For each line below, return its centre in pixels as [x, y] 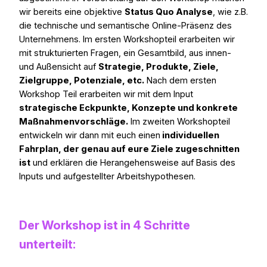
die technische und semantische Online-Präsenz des [125, 26]
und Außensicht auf [59, 67]
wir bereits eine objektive [72, 12]
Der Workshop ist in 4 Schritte [105, 226]
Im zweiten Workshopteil [179, 122]
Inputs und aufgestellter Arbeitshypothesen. [107, 177]
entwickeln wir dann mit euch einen [90, 136]
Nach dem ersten [180, 81]
